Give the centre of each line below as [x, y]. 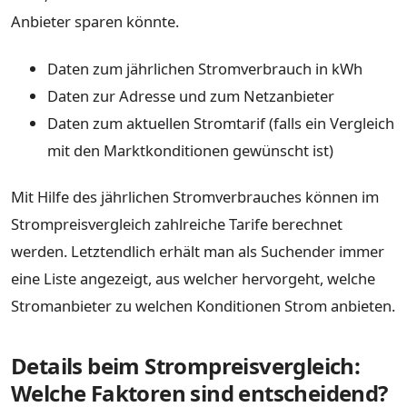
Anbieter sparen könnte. [95, 21]
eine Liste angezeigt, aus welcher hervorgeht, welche [193, 279]
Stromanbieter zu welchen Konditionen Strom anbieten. [203, 306]
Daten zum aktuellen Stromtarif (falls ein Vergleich [221, 123]
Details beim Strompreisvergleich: [186, 366]
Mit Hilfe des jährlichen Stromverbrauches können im [195, 197]
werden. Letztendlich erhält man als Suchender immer [198, 252]
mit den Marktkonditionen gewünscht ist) [190, 150]
